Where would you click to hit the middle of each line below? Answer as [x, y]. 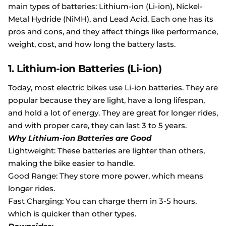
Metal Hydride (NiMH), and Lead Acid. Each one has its [111, 19]
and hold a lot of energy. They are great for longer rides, [113, 113]
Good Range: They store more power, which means [106, 176]
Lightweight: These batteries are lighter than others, [106, 151]
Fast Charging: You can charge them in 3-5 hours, [102, 201]
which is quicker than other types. [72, 214]
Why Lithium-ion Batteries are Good [80, 138]
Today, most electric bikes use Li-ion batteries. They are [113, 88]
